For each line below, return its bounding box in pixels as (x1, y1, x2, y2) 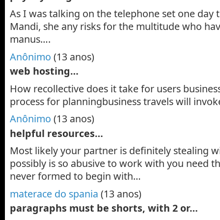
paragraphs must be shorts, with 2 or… (10, 201, 198, 215)
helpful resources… (10, 126, 103, 140)
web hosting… (10, 64, 79, 78)
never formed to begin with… (10, 169, 141, 183)
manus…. (10, 32, 51, 46)
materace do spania (10, 187, 98, 200)
